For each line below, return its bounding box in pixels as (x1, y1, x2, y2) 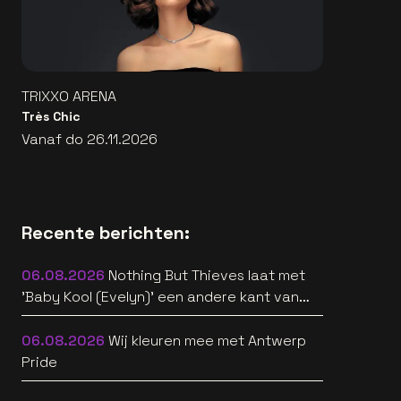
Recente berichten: (21, 220, 190, 244)
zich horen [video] (21, 308, 143, 328)
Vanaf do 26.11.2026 (21, 129, 158, 149)
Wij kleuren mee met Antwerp (108, 330, 306, 350)
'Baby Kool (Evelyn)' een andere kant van (21, 286, 299, 306)
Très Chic (21, 107, 81, 124)
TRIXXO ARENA (21, 86, 116, 106)
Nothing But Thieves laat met (108, 265, 305, 285)
